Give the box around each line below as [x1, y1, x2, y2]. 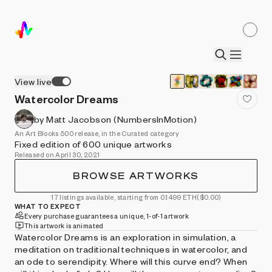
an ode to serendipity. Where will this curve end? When [15, 256, 248, 267]
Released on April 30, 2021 [15, 151, 100, 158]
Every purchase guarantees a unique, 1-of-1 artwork [24, 211, 189, 220]
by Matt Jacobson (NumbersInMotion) [34, 114, 197, 124]
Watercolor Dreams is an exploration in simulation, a [15, 231, 236, 242]
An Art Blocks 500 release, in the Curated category [15, 129, 179, 137]
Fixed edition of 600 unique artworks [15, 138, 172, 149]
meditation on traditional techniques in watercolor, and [15, 243, 248, 254]
